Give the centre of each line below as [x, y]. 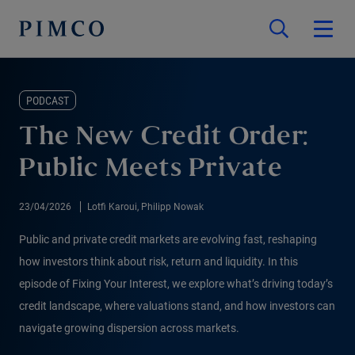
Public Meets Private [151, 170]
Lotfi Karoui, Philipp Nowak [145, 207]
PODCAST [48, 101]
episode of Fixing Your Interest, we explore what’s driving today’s [176, 284]
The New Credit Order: [164, 138]
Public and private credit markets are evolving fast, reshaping [168, 239]
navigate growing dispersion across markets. [129, 328]
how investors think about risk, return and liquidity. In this [158, 261]
